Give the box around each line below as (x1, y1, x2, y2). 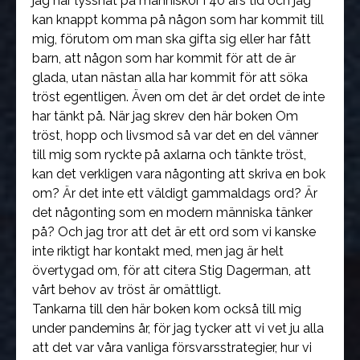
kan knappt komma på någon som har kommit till (32, 12, 324, 27)
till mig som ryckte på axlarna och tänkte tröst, (32, 147, 306, 162)
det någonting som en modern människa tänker (32, 205, 313, 220)
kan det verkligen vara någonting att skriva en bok (32, 166, 325, 182)
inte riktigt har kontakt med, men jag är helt (32, 243, 284, 259)
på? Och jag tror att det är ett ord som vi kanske (32, 224, 316, 239)
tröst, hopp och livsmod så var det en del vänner (32, 128, 318, 143)
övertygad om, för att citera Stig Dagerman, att (32, 263, 311, 278)
